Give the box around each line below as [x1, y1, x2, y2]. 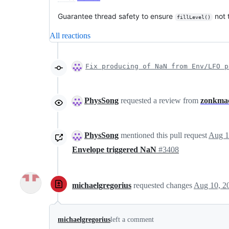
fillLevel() [176, 14, 211, 20]
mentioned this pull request [119, 131, 209, 140]
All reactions [50, 31, 90, 40]
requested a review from [119, 96, 200, 105]
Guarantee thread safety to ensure [58, 12, 175, 20]
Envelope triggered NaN [72, 145, 158, 154]
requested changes [133, 180, 194, 190]
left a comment [110, 216, 154, 224]
